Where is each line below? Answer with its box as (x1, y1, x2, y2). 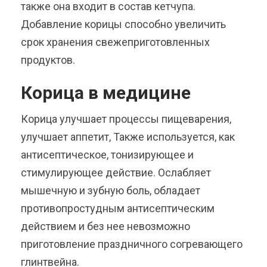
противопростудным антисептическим (21, 202, 215, 215)
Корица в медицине (21, 82, 191, 104)
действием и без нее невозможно (21, 220, 190, 233)
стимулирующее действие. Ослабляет (21, 166, 211, 179)
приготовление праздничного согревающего (21, 238, 243, 251)
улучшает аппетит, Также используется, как (21, 131, 235, 144)
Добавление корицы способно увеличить (21, 18, 226, 31)
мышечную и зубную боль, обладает (21, 184, 200, 197)
